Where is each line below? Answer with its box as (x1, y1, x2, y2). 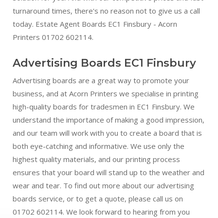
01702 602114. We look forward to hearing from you (12, 206, 190, 217)
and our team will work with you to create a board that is (12, 127, 202, 138)
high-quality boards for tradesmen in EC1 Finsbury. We (12, 101, 195, 111)
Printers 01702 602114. (12, 32, 93, 42)
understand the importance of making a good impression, (12, 114, 204, 125)
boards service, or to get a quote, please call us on (12, 193, 183, 203)
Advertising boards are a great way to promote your (12, 75, 189, 85)
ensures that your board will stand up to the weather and (12, 167, 204, 177)
